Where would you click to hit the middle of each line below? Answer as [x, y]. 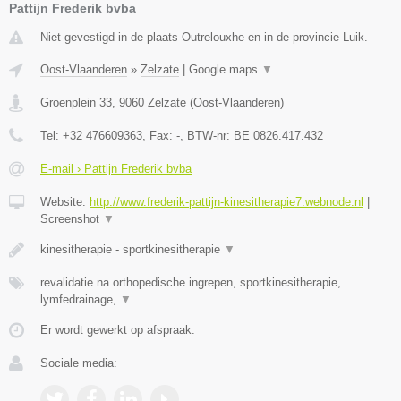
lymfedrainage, [80, 299]
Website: [65, 201]
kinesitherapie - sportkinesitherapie [132, 249]
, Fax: [159, 135]
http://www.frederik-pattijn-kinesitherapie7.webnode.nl [226, 201]
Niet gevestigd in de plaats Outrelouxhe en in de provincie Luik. [204, 37]
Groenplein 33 [76, 102]
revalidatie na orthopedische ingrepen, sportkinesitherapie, [191, 282]
